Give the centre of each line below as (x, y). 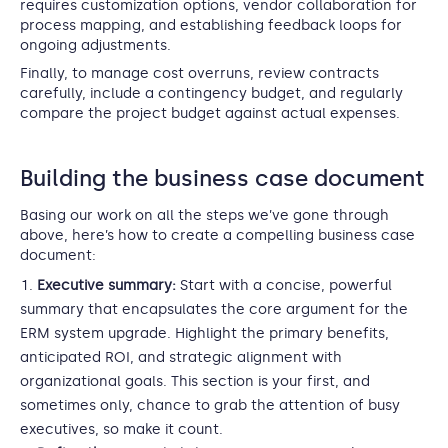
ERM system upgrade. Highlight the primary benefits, (204, 333)
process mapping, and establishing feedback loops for (211, 25)
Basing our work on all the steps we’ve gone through (204, 215)
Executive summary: (106, 285)
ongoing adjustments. (95, 45)
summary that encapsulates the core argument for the (214, 309)
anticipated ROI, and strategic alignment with (181, 357)
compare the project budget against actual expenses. (210, 113)
